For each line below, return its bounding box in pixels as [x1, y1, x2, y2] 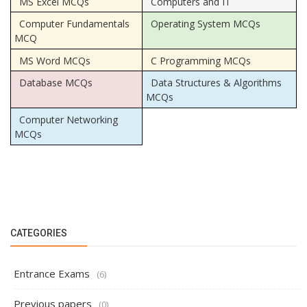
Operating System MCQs [150, 16, 260, 30]
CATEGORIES [10, 228, 67, 238]
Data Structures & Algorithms [150, 75, 282, 89]
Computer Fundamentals [19, 16, 130, 30]
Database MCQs [19, 75, 93, 89]
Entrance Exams [14, 267, 90, 280]
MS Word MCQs [19, 53, 90, 67]
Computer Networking [19, 112, 118, 126]
